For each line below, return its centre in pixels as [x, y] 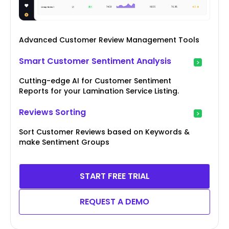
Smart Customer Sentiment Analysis [95, 61]
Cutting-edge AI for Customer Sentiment [95, 81]
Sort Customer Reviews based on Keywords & [104, 132]
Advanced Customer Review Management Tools [109, 40]
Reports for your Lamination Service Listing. [99, 91]
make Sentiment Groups [64, 142]
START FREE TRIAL [114, 176]
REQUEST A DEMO [114, 202]
